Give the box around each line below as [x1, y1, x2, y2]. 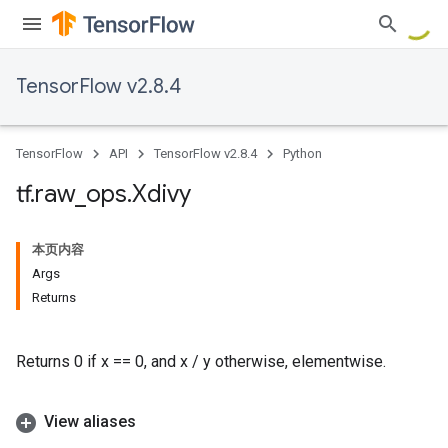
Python [283, 146, 322, 161]
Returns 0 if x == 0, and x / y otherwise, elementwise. [16, 352, 386, 371]
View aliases [44, 412, 136, 431]
